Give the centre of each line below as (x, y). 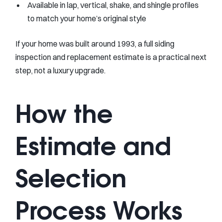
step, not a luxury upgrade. (60, 70)
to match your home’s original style (87, 18)
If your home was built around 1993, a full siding (95, 43)
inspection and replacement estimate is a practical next (111, 57)
